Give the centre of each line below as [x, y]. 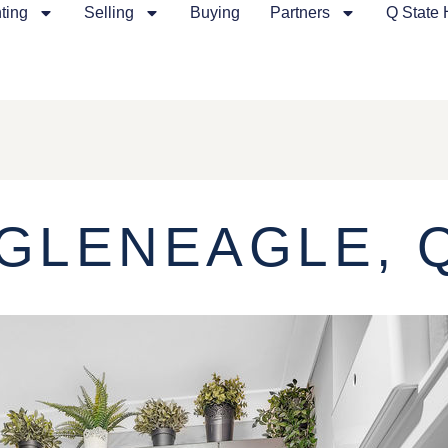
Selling [109, 12]
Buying [215, 12]
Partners [300, 12]
